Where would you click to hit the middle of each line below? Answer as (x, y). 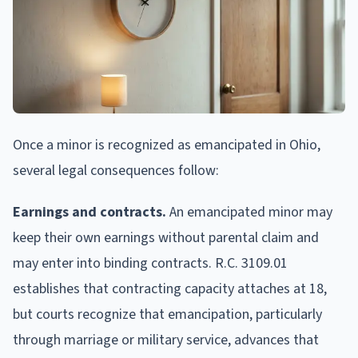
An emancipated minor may (249, 212)
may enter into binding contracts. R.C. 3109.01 (150, 263)
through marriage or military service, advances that (166, 340)
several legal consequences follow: (116, 170)
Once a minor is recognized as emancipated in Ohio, (167, 145)
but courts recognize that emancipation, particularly (167, 314)
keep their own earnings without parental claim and (166, 237)
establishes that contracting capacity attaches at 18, (170, 288)
